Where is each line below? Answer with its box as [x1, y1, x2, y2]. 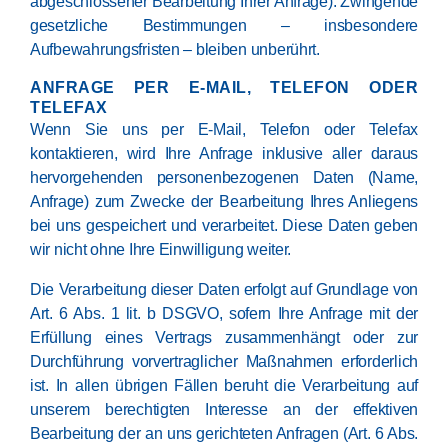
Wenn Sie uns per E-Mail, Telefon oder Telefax [30, 121, 418, 138]
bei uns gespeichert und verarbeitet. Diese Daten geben [30, 217, 418, 234]
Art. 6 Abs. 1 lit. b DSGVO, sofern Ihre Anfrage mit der [30, 305, 418, 322]
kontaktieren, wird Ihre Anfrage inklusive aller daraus [30, 145, 418, 162]
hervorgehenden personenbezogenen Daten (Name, [30, 169, 418, 186]
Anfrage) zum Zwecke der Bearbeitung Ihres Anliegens [30, 193, 418, 210]
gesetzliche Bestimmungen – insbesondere [30, 17, 418, 34]
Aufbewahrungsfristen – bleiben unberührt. [30, 41, 320, 58]
